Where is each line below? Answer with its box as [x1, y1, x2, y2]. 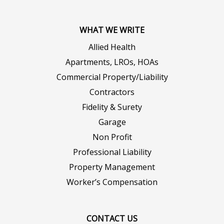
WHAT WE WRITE [79, 24, 144, 35]
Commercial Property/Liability [56, 71, 168, 82]
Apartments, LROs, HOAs [65, 56, 158, 67]
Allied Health [88, 41, 135, 52]
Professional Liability [72, 146, 151, 157]
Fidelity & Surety [82, 101, 142, 112]
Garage [98, 116, 126, 127]
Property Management [69, 161, 155, 172]
